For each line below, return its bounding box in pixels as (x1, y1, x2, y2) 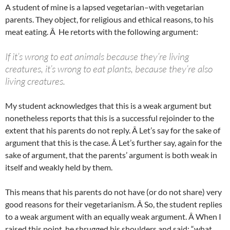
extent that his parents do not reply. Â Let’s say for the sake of (5, 125, 220, 135)
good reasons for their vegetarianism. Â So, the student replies (5, 199, 222, 209)
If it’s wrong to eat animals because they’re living (5, 50, 189, 63)
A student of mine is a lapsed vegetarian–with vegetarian (5, 2, 204, 12)
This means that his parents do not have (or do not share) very (5, 186, 222, 197)
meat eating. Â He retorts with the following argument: (5, 26, 198, 36)
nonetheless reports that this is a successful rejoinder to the (5, 112, 214, 123)
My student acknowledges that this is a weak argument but (5, 100, 212, 110)
